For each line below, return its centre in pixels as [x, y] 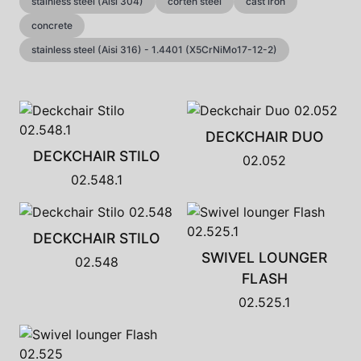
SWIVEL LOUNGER [264, 257]
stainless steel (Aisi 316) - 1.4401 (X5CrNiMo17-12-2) [154, 50]
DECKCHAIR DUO [264, 137]
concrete [52, 25]
